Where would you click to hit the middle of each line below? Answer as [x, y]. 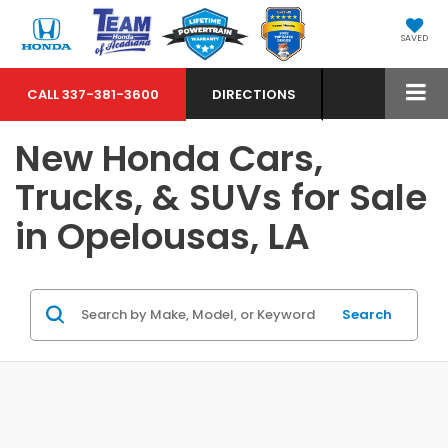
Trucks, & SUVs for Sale [221, 197]
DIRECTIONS [254, 94]
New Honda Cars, [169, 158]
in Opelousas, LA [162, 236]
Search [366, 314]
